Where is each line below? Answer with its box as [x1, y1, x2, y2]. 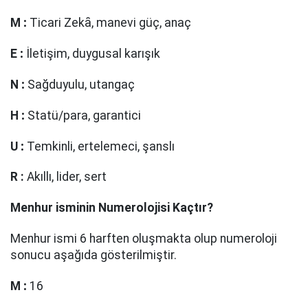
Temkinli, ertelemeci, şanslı [24, 139, 175, 153]
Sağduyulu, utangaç [25, 78, 135, 91]
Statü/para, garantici [25, 108, 141, 122]
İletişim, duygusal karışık [23, 47, 160, 61]
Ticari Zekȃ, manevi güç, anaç [27, 16, 191, 30]
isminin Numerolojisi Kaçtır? [56, 201, 213, 215]
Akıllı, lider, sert [24, 170, 107, 184]
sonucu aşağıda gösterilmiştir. [10, 247, 177, 262]
